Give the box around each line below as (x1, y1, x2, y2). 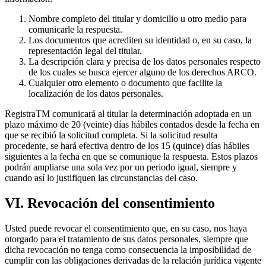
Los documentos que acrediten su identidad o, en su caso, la (28, 34, 252, 45)
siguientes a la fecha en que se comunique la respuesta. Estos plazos (5, 151, 258, 161)
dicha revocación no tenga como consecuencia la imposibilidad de (5, 244, 251, 255)
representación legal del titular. (28, 45, 142, 56)
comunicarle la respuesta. (28, 24, 122, 34)
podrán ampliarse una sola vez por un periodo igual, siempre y (5, 161, 237, 172)
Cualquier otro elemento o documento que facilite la (28, 77, 222, 88)
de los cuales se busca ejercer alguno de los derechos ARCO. (28, 66, 256, 77)
